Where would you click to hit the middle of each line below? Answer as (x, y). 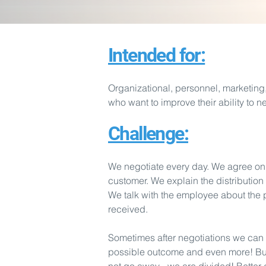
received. (128, 209)
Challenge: (148, 134)
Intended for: (157, 55)
